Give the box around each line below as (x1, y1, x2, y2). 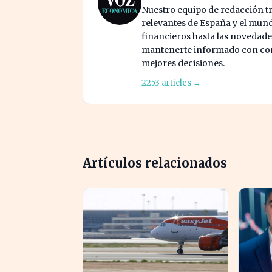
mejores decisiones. (141, 57, 225, 69)
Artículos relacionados (83, 155, 227, 171)
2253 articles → (141, 77, 201, 88)
